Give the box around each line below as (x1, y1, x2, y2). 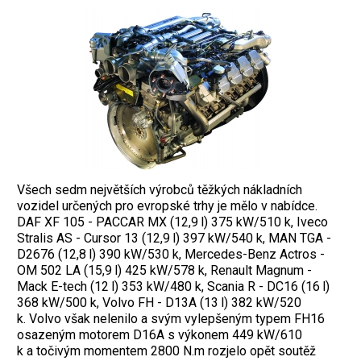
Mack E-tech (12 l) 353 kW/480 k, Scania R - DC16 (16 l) (17, 279, 330, 295)
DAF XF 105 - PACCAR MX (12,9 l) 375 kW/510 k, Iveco (17, 214, 328, 230)
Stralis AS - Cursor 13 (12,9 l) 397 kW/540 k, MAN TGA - (17, 230, 331, 247)
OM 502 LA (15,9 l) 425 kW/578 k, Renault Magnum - (17, 263, 312, 279)
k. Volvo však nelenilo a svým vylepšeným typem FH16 (17, 311, 325, 327)
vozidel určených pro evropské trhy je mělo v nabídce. (17, 198, 317, 214)
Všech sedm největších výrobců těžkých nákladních (17, 182, 302, 198)
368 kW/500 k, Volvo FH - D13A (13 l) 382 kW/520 (17, 295, 301, 311)
